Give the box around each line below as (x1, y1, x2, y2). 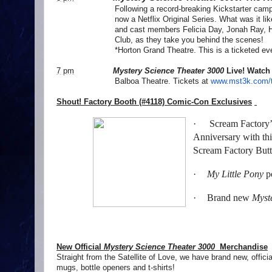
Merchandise (217, 242, 268, 252)
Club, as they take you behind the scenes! (115, 35, 263, 45)
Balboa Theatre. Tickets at (56, 76, 211, 86)
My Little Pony (207, 169, 263, 180)
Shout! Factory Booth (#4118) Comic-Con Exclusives (56, 97, 252, 107)
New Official (56, 242, 101, 252)
